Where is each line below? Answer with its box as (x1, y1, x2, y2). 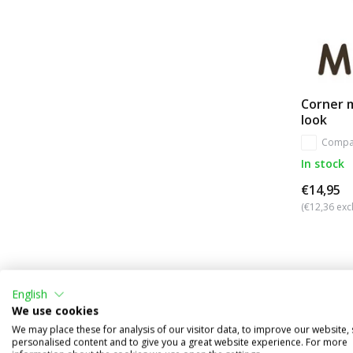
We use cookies (12, 303, 98, 318)
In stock (301, 155, 344, 171)
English (12, 286, 47, 302)
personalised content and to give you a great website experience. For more (12, 335, 347, 349)
